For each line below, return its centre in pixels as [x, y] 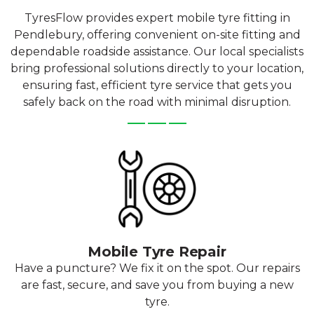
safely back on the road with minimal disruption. [157, 102]
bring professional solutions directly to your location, [157, 68]
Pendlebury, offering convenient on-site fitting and [157, 34]
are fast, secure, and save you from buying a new [157, 285]
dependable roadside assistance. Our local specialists [157, 51]
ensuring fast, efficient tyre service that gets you [157, 85]
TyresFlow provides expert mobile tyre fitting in [157, 18]
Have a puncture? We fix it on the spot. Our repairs [157, 268]
